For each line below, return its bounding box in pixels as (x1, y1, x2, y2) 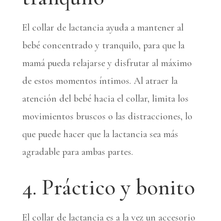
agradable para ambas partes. (22, 146, 133, 158)
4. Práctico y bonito (22, 173, 195, 201)
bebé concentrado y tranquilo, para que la (22, 39, 184, 51)
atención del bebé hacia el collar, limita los (22, 92, 188, 105)
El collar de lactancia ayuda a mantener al (22, 21, 184, 34)
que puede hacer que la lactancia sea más (22, 128, 178, 140)
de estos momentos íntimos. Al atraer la (22, 74, 178, 87)
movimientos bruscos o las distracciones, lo (22, 110, 192, 122)
